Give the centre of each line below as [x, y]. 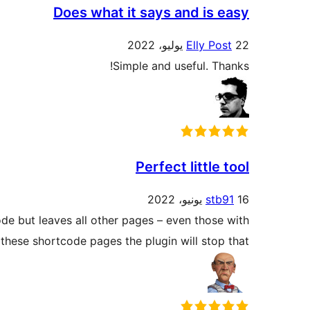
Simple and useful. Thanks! [181, 66]
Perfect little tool [192, 167]
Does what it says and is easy [151, 13]
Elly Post [209, 45]
